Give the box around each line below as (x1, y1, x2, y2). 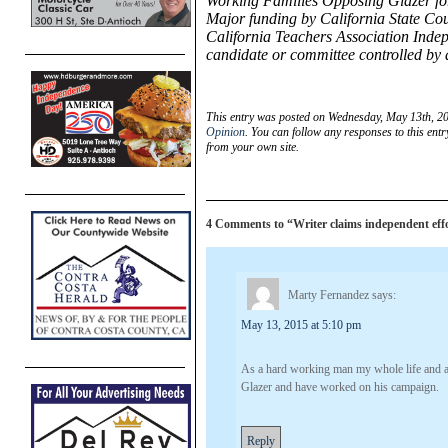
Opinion (206, 124, 245, 139)
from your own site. (206, 139, 299, 154)
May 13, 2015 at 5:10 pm (241, 317, 361, 332)
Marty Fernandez (288, 288, 369, 303)
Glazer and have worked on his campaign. (241, 379, 439, 394)
